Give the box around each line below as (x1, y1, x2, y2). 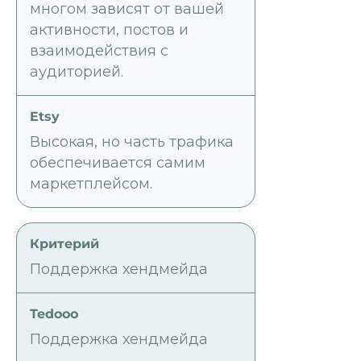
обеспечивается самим (30, 154, 205, 172)
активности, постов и (30, 21, 189, 39)
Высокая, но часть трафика (30, 133, 234, 151)
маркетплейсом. (30, 175, 152, 193)
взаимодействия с (30, 42, 168, 60)
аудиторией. (30, 63, 123, 81)
